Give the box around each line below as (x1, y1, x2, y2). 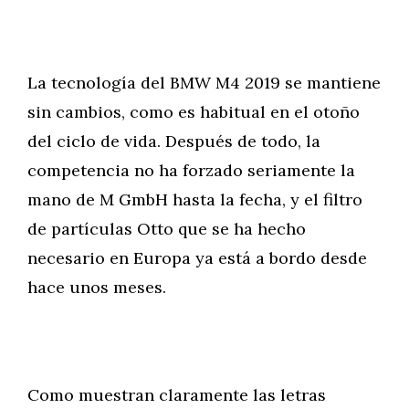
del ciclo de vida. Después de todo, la (27, 131, 320, 152)
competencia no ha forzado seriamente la (27, 160, 355, 181)
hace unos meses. (27, 277, 166, 298)
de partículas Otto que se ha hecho (27, 218, 306, 239)
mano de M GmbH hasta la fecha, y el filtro (27, 189, 362, 210)
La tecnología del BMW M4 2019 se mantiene (27, 72, 381, 93)
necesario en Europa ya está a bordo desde (27, 247, 367, 268)
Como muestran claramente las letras (27, 384, 326, 405)
